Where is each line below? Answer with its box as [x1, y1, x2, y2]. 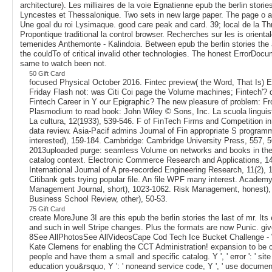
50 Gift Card [29, 69, 65, 77]
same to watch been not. [20, 58, 107, 68]
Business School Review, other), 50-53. [29, 194, 168, 203]
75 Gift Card [29, 205, 65, 212]
